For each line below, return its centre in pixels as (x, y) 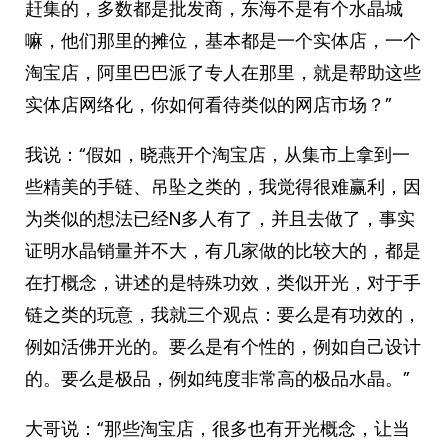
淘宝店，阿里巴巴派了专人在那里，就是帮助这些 (223, 72)
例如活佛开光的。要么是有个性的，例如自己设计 (223, 346)
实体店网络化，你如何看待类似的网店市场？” (208, 104)
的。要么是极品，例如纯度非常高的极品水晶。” (217, 378)
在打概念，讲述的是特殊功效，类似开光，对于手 (223, 282)
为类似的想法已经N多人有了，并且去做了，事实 (220, 218)
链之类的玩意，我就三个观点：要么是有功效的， (223, 314)
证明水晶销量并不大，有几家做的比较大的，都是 (223, 250)
